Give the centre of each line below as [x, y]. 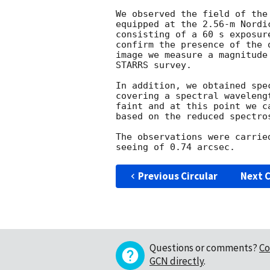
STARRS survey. [156, 65]
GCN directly [177, 261]
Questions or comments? [203, 248]
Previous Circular [177, 176]
